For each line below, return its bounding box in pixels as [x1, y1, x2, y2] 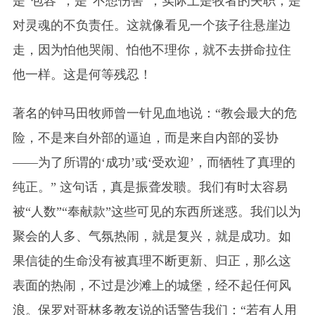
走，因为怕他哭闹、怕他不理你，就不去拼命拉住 [12, 42, 291, 57]
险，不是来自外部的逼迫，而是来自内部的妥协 [12, 130, 278, 145]
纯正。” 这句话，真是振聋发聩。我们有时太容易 [12, 179, 288, 194]
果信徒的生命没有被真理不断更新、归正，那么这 [12, 253, 291, 268]
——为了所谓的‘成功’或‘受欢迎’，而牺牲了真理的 [12, 155, 295, 169]
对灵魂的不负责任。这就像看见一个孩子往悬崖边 [12, 18, 291, 32]
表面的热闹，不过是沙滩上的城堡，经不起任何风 [12, 278, 291, 292]
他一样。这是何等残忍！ [12, 67, 152, 82]
